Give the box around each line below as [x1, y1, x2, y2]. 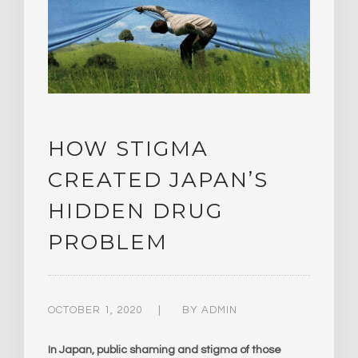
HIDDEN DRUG [48, 197, 223, 224]
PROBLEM [48, 229, 168, 255]
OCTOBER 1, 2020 [48, 304, 142, 316]
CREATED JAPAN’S [48, 166, 268, 193]
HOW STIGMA [48, 135, 209, 161]
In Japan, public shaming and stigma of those [48, 344, 281, 356]
